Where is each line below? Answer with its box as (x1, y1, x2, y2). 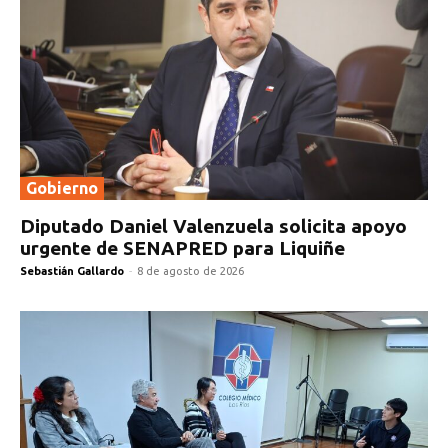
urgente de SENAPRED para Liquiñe (20, 236, 345, 259)
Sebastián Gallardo (20, 264, 124, 277)
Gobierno (26, 178, 98, 197)
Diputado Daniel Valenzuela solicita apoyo (20, 214, 407, 237)
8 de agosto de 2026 (137, 264, 244, 277)
